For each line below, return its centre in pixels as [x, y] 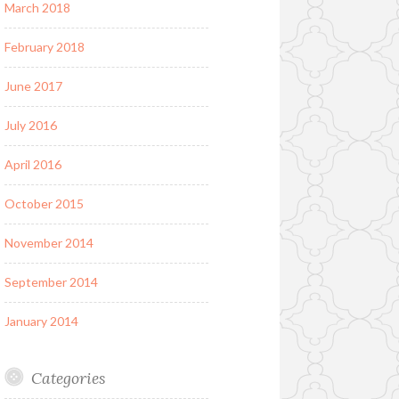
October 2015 [44, 204]
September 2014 [51, 282]
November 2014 [49, 243]
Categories [68, 379]
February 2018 [44, 47]
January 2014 [41, 322]
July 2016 [30, 126]
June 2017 [33, 86]
